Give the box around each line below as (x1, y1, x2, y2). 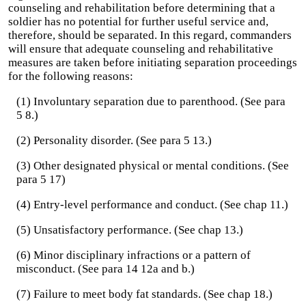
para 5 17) (16, 173, 66, 186)
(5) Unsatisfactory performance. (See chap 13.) (16, 223, 243, 236)
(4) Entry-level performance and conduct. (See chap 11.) (16, 198, 288, 211)
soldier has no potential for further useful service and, (8, 15, 268, 28)
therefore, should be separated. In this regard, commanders (8, 29, 292, 42)
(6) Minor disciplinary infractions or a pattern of (16, 249, 251, 262)
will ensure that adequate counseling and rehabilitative (8, 42, 273, 55)
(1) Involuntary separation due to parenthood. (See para (16, 95, 286, 108)
